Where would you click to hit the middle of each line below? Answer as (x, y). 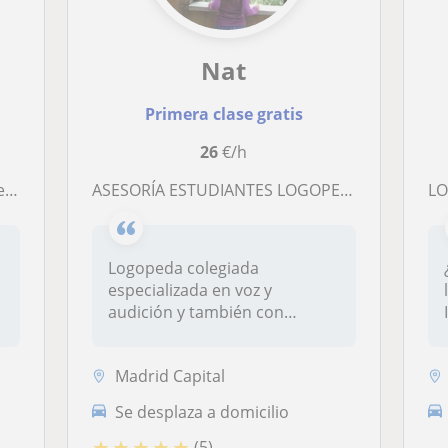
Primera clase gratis (223, 114)
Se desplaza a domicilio (202, 411)
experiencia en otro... (188, 334)
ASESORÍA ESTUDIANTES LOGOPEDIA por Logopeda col (221, 190)
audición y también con (196, 312)
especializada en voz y (190, 290)
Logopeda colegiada (184, 268)
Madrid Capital (170, 375)
